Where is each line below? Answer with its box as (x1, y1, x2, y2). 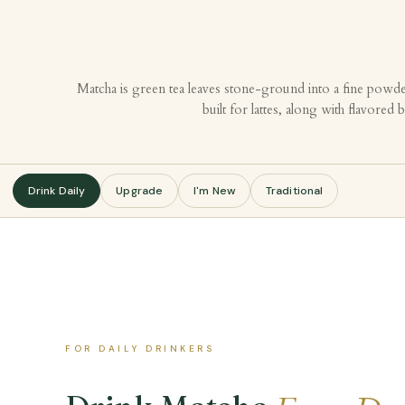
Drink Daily (28, 184, 86, 199)
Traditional (266, 184, 324, 199)
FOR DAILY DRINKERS (65, 343, 214, 355)
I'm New (193, 184, 236, 199)
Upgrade (116, 184, 164, 199)
